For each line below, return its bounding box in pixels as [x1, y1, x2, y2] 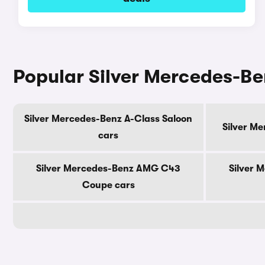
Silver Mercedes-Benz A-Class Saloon [24, 114, 192, 124]
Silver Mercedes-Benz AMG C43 [36, 163, 180, 174]
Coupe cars [82, 180, 135, 190]
